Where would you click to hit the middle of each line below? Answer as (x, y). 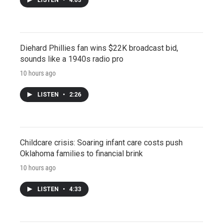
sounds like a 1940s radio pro (72, 59)
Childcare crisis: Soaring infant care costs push (101, 142)
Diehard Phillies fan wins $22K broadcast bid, (99, 48)
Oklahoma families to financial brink (81, 153)
